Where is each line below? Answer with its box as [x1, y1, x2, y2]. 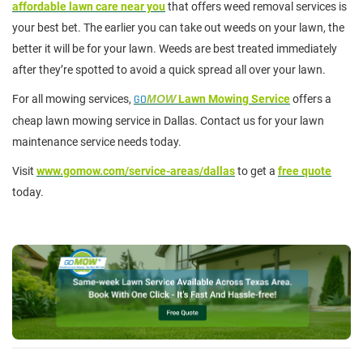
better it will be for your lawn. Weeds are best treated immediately [12, 42, 337, 56]
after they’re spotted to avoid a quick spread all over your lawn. [12, 63, 326, 77]
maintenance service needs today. [12, 135, 181, 149]
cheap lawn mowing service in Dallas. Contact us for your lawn [12, 114, 324, 128]
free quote [278, 164, 331, 178]
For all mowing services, [12, 92, 134, 106]
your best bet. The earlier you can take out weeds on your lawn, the [12, 21, 344, 35]
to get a [235, 164, 278, 178]
